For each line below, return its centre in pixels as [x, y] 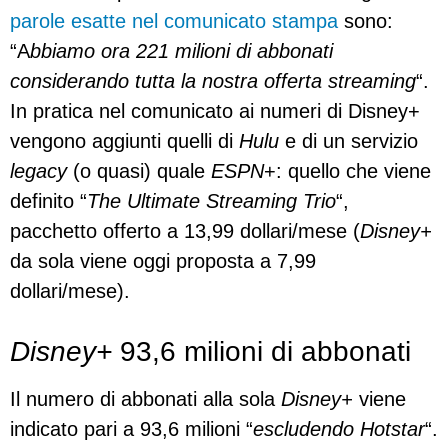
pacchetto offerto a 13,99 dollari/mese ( [185, 231]
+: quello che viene [347, 171]
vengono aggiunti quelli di [124, 141]
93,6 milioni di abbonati [261, 352]
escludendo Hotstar [339, 429]
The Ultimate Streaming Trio [211, 201]
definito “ [48, 201]
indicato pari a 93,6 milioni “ [131, 429]
